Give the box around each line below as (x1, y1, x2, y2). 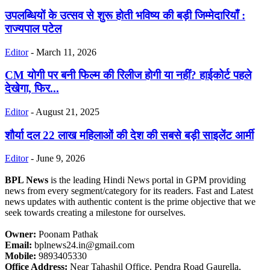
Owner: (5, 229, 36, 240)
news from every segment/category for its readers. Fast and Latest (5, 186, 253, 196)
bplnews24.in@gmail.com (32, 240, 134, 251)
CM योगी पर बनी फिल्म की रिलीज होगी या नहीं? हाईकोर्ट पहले (5, 69, 251, 82)
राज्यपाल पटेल (5, 22, 61, 35)
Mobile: (5, 251, 36, 262)
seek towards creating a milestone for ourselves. (5, 207, 186, 218)
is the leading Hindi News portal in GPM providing (48, 175, 246, 186)
